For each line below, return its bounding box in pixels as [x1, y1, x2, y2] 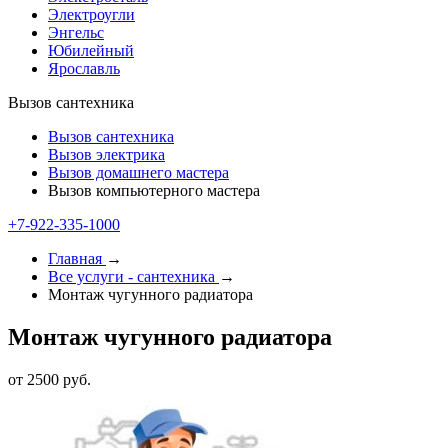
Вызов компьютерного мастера [48, 182, 260, 199]
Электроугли [48, 6, 135, 23]
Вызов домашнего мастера [48, 164, 229, 181]
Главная [48, 250, 102, 267]
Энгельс [48, 24, 104, 41]
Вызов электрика [48, 146, 165, 163]
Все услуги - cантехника [48, 268, 215, 285]
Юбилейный [48, 42, 134, 59]
